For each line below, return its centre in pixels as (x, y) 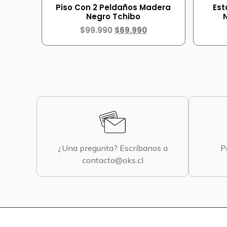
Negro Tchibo (113, 16)
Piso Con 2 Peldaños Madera (113, 7)
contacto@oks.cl (112, 160)
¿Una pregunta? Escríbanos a (112, 148)
